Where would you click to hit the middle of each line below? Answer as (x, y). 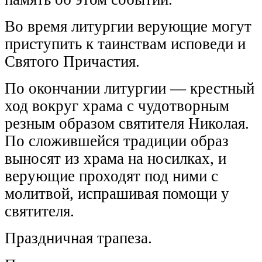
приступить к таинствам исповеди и (125, 44)
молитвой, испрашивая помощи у (117, 193)
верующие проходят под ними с (111, 176)
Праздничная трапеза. (78, 238)
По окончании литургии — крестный (130, 88)
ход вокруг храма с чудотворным (117, 106)
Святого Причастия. (72, 61)
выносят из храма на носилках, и (116, 158)
